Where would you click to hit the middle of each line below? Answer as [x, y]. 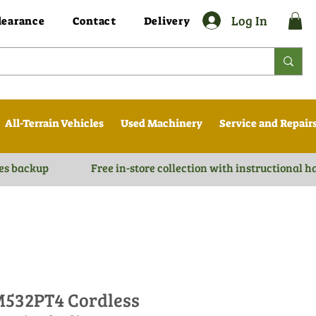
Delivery [167, 21]
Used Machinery [161, 124]
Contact [94, 21]
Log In [249, 20]
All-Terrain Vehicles [54, 124]
